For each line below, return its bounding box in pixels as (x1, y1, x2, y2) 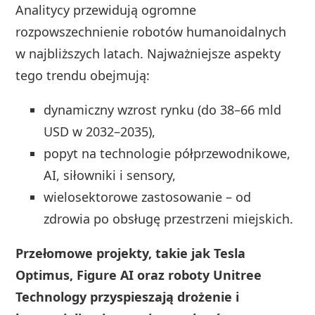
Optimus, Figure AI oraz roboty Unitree (15, 266, 262, 283)
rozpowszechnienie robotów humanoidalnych (15, 22, 287, 40)
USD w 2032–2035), (44, 122, 156, 140)
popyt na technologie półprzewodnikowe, (44, 144, 291, 162)
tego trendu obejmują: (15, 66, 150, 84)
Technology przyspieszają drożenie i (15, 288, 240, 305)
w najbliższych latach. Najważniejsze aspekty (15, 44, 281, 62)
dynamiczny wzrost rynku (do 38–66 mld (44, 101, 282, 118)
